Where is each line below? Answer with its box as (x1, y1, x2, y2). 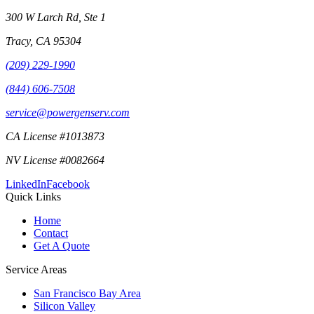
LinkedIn (6, 178, 46, 191)
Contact (34, 227, 68, 240)
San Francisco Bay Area (34, 287, 141, 300)
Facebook (46, 178, 90, 191)
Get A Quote (34, 240, 90, 252)
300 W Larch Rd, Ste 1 (6, 11, 106, 24)
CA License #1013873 (6, 130, 104, 143)
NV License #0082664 (6, 154, 104, 167)
